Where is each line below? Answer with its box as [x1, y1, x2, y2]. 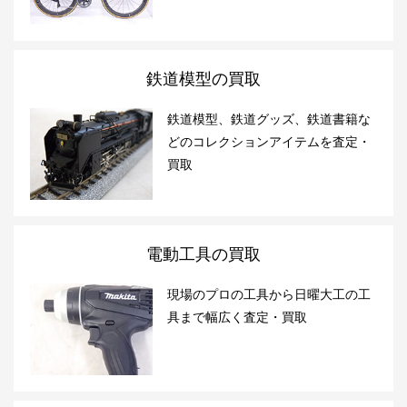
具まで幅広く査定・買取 [167, 309, 307, 324]
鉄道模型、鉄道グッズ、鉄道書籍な [167, 111, 371, 126]
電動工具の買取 [146, 244, 261, 263]
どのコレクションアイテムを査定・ [167, 134, 371, 149]
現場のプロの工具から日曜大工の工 [167, 286, 371, 302]
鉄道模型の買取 [146, 69, 261, 88]
